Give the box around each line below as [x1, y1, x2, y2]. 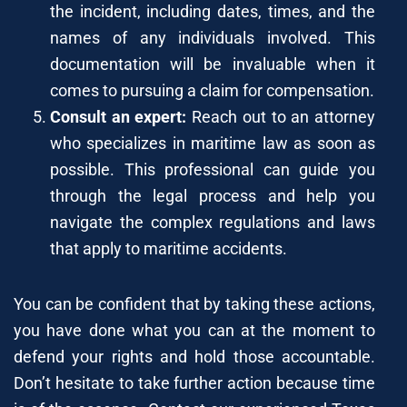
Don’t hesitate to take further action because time [14, 372, 375, 392]
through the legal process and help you [50, 185, 375, 205]
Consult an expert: [50, 106, 187, 126]
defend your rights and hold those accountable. [14, 346, 375, 366]
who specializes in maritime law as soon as [50, 133, 375, 153]
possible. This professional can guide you [50, 159, 375, 179]
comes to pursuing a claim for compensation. [50, 80, 374, 100]
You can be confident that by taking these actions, [14, 293, 375, 313]
